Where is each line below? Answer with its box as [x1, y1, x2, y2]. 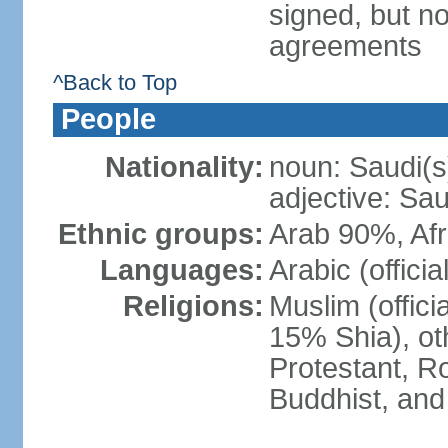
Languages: [99, 254, 264, 286]
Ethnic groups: [57, 218, 264, 250]
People [60, 103, 156, 135]
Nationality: [104, 151, 264, 183]
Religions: [122, 290, 264, 322]
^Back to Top [52, 70, 177, 95]
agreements [268, 30, 422, 62]
